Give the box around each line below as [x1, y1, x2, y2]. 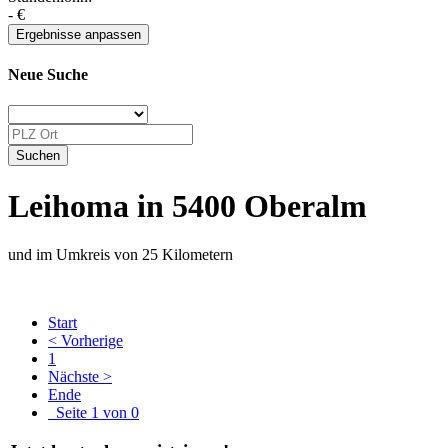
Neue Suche [8, 65, 88, 83]
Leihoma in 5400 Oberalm [8, 187, 367, 224]
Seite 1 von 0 [48, 403, 139, 421]
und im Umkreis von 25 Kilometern [8, 245, 233, 263]
